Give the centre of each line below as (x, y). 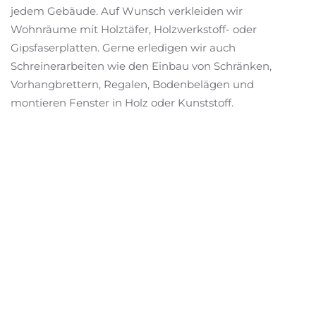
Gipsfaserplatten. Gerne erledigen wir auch (123, 48)
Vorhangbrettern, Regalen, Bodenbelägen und (132, 84)
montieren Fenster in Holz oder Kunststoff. (122, 103)
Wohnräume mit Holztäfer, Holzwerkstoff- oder (134, 29)
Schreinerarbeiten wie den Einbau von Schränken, (141, 66)
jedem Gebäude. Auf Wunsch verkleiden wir (127, 11)
